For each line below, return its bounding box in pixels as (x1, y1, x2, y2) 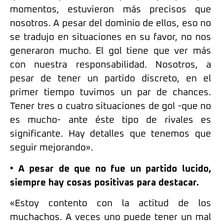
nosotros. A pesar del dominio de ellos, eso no (10, 19, 211, 29)
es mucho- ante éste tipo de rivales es (10, 115, 211, 125)
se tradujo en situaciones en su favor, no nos (10, 33, 211, 42)
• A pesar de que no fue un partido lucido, (10, 164, 211, 174)
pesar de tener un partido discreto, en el (10, 74, 211, 84)
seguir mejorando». (10, 143, 93, 153)
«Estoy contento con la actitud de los (10, 199, 211, 209)
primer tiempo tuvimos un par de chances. (10, 88, 211, 98)
